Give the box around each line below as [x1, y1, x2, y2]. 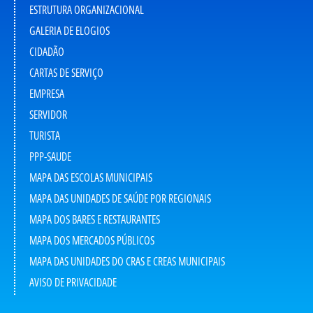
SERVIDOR [29, 108, 67, 122]
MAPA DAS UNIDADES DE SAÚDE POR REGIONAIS [29, 192, 211, 205]
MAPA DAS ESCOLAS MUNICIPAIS [29, 171, 152, 184]
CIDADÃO [29, 45, 64, 59]
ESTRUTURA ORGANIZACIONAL [29, 3, 144, 17]
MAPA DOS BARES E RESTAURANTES [29, 213, 160, 226]
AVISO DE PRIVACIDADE [29, 276, 117, 289]
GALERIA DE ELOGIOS [29, 24, 110, 38]
